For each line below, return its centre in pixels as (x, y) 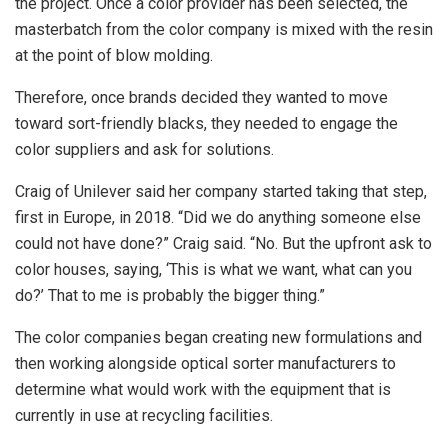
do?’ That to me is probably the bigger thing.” (170, 295)
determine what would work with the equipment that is (203, 389)
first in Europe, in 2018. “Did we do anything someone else (218, 217)
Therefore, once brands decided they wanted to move (201, 97)
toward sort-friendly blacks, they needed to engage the (206, 123)
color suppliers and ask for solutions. (144, 149)
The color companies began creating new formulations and (218, 337)
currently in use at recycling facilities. (144, 415)
